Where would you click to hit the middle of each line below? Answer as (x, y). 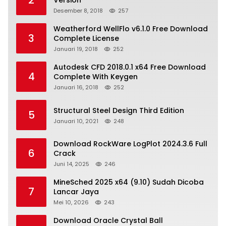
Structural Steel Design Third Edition (119, 110)
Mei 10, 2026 (71, 203)
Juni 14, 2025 (71, 164)
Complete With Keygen (96, 77)
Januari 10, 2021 (76, 121)
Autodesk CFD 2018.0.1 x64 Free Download (130, 67)
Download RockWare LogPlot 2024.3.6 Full (130, 144)
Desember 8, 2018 (78, 11)
